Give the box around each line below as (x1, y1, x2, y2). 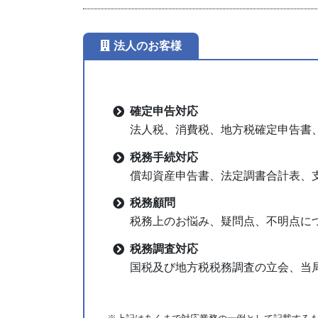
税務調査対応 (130, 243, 198, 256)
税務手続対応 (130, 150, 198, 163)
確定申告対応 (130, 104, 198, 117)
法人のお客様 (114, 40, 182, 53)
